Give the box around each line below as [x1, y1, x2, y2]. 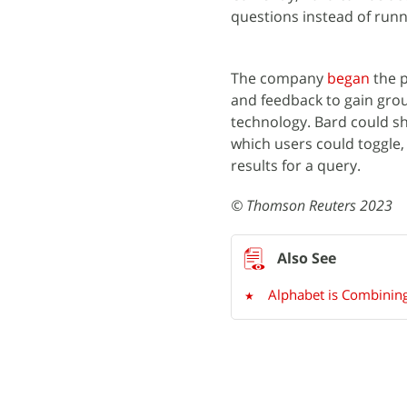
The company [231, 68, 327, 88]
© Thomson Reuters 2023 [231, 195, 392, 215]
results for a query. [231, 155, 361, 175]
